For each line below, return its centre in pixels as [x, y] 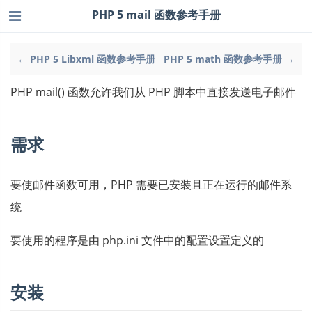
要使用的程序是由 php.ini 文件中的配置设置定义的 [137, 240]
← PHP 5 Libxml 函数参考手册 [86, 59]
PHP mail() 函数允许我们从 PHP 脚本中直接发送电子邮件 [153, 92]
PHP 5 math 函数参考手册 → [229, 59]
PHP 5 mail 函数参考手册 [156, 14]
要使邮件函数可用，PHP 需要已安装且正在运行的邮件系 [151, 185]
